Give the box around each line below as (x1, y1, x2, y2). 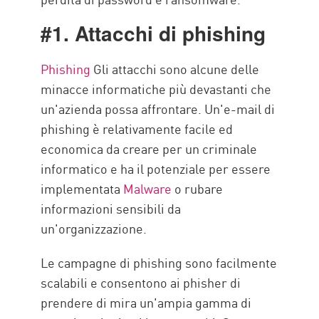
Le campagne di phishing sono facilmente (41, 253, 278, 272)
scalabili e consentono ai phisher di (41, 273, 241, 292)
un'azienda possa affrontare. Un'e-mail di (41, 99, 276, 118)
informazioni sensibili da (41, 199, 182, 218)
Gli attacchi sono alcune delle (90, 59, 260, 78)
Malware (123, 179, 172, 198)
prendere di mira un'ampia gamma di (41, 293, 252, 312)
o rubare (172, 179, 224, 198)
